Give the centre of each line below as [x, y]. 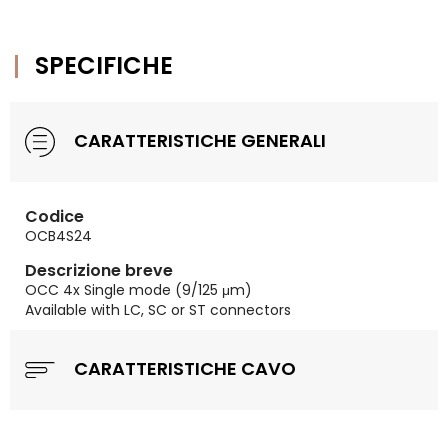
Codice [54, 216]
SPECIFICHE [104, 65]
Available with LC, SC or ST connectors [158, 310]
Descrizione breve [99, 270]
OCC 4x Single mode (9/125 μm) [138, 290]
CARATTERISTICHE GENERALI [198, 140]
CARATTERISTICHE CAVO [183, 368]
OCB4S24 [58, 236]
